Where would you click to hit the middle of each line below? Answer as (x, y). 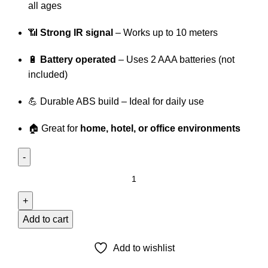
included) (48, 74)
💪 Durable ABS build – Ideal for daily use (116, 101)
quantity (34, 248)
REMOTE (38, 233)
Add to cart (45, 219)
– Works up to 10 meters (165, 32)
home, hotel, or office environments (160, 128)
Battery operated (78, 59)
